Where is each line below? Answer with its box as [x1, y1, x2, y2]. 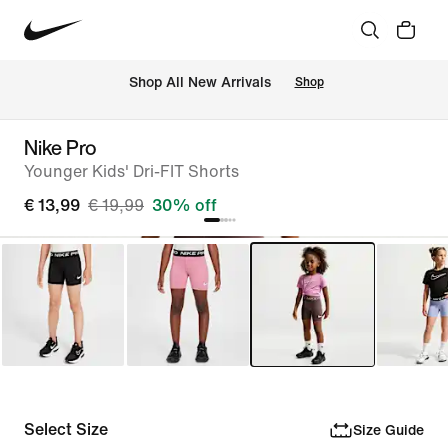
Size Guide [352, 422, 424, 438]
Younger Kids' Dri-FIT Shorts [24, 163, 239, 180]
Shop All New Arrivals [128, 75, 271, 91]
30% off [152, 197, 217, 214]
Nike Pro [24, 133, 97, 162]
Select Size [24, 421, 108, 438]
